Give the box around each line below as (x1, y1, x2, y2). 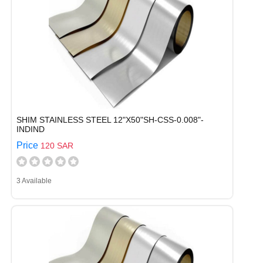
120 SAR (41, 141, 73, 150)
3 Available (16, 177, 52, 185)
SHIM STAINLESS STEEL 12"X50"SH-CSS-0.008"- (16, 115, 204, 124)
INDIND (16, 124, 45, 134)
